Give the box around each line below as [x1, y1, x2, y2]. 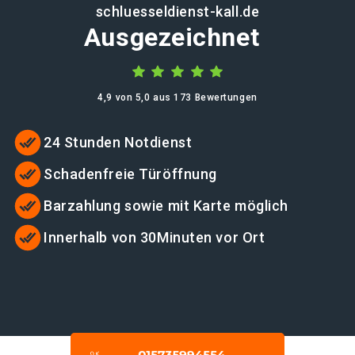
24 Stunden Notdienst [44, 134, 193, 151]
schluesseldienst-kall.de [95, 3, 260, 20]
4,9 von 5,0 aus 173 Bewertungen [97, 92, 258, 103]
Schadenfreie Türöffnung [44, 166, 217, 182]
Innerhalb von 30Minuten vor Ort [44, 229, 265, 246]
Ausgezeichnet [83, 22, 260, 52]
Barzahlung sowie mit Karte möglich [44, 197, 289, 214]
